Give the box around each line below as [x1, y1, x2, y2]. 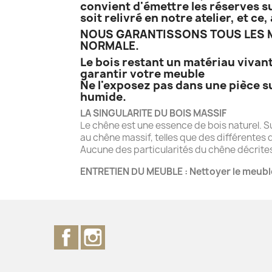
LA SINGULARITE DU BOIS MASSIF [80, 106, 226, 120]
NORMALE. [80, 38, 139, 53]
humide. [80, 89, 126, 104]
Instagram [105, 224, 153, 238]
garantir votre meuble [80, 66, 205, 81]
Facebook [78, 224, 123, 238]
